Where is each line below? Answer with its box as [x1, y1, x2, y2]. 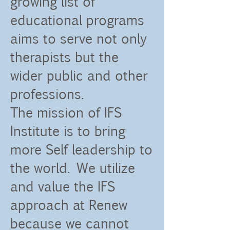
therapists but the [10, 48, 116, 67]
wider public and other [10, 66, 145, 85]
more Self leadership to [10, 140, 150, 159]
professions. [10, 85, 97, 104]
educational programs [10, 11, 142, 30]
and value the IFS [10, 177, 112, 196]
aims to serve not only [10, 29, 144, 48]
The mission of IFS [10, 103, 119, 122]
